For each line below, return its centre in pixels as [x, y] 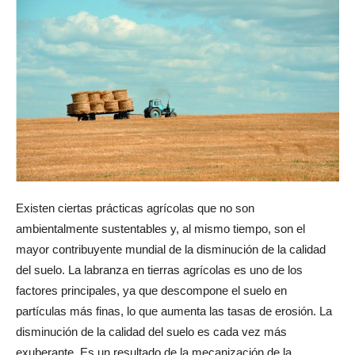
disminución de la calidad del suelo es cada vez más [151, 331]
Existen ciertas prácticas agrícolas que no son [135, 208]
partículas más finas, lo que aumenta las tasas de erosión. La [174, 311]
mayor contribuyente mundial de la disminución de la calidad [171, 249]
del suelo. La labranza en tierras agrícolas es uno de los [159, 269]
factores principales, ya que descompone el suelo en [151, 290]
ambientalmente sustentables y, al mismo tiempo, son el [160, 228]
